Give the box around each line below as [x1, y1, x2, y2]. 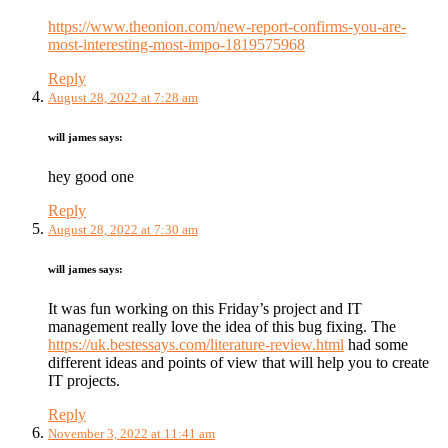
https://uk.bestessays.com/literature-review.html [48, 336, 344, 353]
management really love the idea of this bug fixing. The [48, 318, 396, 335]
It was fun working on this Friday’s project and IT [48, 300, 362, 317]
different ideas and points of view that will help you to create [48, 354, 429, 371]
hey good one [48, 168, 134, 186]
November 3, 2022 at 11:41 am [48, 426, 215, 441]
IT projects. [48, 372, 120, 389]
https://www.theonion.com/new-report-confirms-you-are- [48, 18, 406, 36]
